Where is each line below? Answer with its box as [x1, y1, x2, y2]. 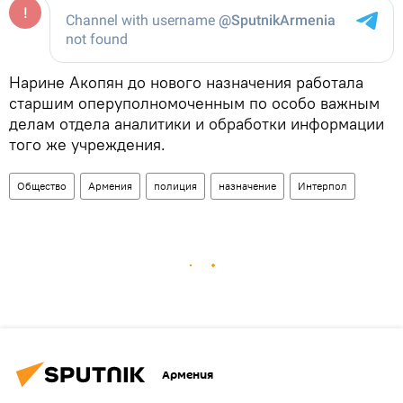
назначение [219, 179, 276, 193]
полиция [154, 179, 197, 193]
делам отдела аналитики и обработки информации [9, 113, 384, 134]
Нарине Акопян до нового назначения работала [9, 72, 363, 93]
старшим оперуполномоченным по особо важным [9, 93, 380, 113]
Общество [17, 179, 67, 193]
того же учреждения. [9, 134, 166, 155]
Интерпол [298, 179, 347, 193]
